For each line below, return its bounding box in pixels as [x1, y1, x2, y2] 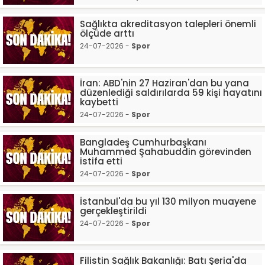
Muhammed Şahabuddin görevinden [80, 146, 251, 158]
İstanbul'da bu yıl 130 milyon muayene [80, 195, 256, 208]
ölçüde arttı [80, 27, 134, 40]
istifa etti [80, 155, 122, 167]
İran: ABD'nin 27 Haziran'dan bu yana [80, 77, 249, 89]
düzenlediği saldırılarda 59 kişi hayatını [80, 86, 262, 99]
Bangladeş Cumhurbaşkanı [80, 136, 206, 148]
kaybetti [80, 96, 118, 108]
